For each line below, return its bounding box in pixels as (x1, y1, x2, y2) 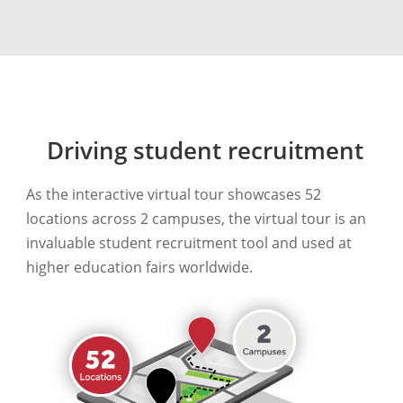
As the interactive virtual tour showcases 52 (25, 184, 321, 204)
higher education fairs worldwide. (25, 256, 253, 277)
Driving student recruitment (47, 133, 364, 166)
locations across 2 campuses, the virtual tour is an (25, 208, 366, 228)
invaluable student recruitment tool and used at (25, 232, 352, 253)
